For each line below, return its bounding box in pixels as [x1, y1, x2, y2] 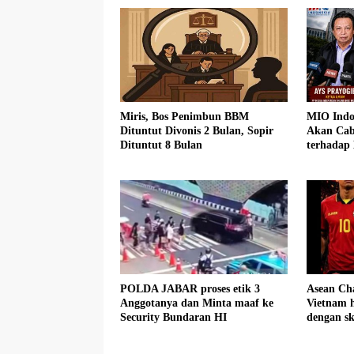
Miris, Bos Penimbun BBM [120, 110, 249, 122]
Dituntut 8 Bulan [120, 138, 202, 151]
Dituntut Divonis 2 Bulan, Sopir [120, 124, 273, 137]
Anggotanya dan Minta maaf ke [120, 296, 273, 309]
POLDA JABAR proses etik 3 [120, 282, 260, 295]
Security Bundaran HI [120, 311, 227, 323]
